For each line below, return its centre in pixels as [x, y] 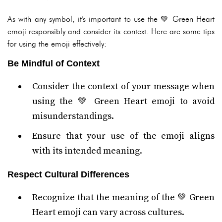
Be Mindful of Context [54, 63]
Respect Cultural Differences [68, 174]
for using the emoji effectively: [57, 44]
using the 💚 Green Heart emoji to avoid [123, 101]
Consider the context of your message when [123, 86]
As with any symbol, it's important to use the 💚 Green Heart [111, 19]
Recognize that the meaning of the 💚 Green [123, 197]
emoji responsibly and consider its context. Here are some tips [111, 31]
